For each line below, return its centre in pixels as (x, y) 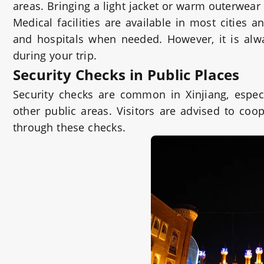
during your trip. (55, 55)
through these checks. (70, 127)
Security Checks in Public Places (126, 75)
